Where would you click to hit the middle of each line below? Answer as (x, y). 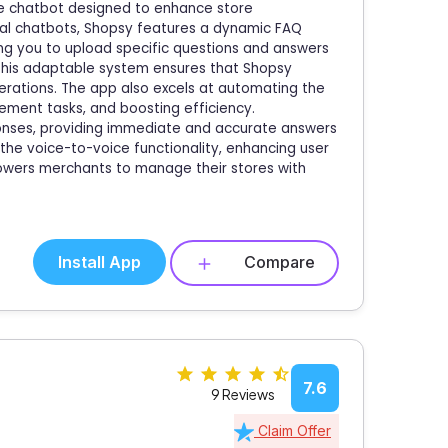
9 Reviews (242, 393)
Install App (99, 262)
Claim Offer (292, 430)
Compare (279, 262)
